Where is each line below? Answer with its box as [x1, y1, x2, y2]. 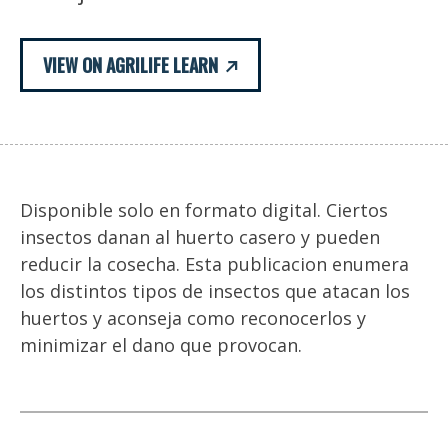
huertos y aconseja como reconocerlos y [20, 306, 366, 331]
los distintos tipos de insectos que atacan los [20, 279, 410, 304]
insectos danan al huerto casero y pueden [20, 225, 380, 250]
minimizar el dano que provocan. [20, 333, 302, 358]
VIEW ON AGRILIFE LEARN [43, 52, 218, 79]
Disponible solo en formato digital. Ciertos [20, 198, 388, 223]
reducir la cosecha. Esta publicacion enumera [20, 252, 409, 277]
